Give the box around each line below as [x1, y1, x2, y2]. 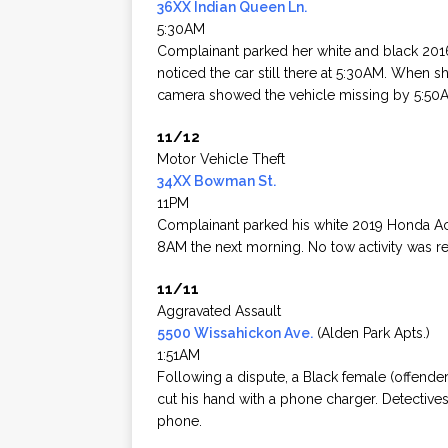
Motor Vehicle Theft [157, 151, 285, 168]
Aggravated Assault [157, 303, 281, 320]
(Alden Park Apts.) [313, 325, 430, 342]
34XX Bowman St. [157, 173, 276, 190]
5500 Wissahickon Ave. [157, 325, 313, 342]
